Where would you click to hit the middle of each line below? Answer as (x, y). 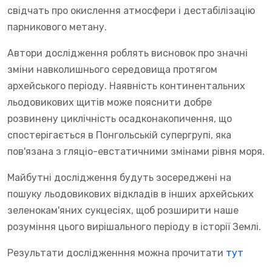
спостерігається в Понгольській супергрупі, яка (119, 135)
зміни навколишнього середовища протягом (112, 69)
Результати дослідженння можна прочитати (117, 253)
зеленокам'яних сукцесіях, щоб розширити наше (123, 210)
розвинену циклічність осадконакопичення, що (120, 118)
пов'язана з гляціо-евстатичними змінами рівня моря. (136, 151)
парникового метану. (57, 27)
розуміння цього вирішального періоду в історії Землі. (134, 226)
